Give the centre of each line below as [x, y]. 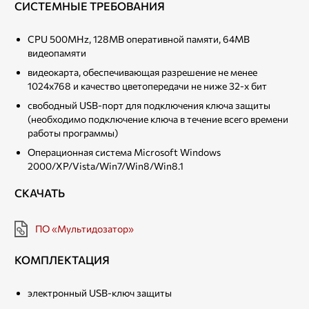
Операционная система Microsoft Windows [124, 152]
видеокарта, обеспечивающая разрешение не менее [142, 72]
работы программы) [73, 132]
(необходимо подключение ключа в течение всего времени [158, 119]
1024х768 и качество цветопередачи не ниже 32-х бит [147, 86]
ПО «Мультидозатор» [84, 228]
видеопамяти [57, 52]
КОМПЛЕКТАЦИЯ [62, 259]
